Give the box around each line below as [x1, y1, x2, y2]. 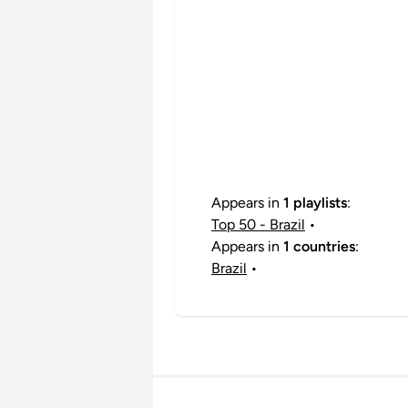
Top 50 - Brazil [211, 215, 305, 233]
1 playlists [283, 193, 347, 211]
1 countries [283, 237, 355, 255]
